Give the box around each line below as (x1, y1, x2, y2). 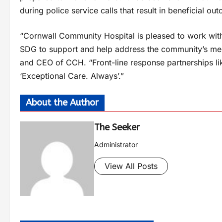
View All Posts (105, 161, 158, 171)
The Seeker (94, 122, 140, 133)
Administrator (94, 140, 138, 149)
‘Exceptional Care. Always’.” (20, 71, 124, 81)
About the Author (26, 97, 99, 109)
